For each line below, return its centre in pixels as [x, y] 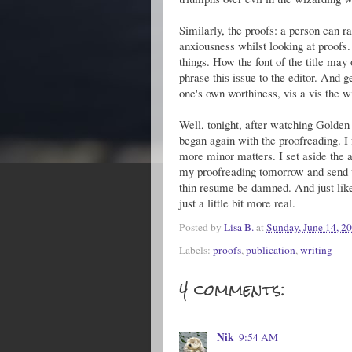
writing [316, 249]
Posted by [202, 227]
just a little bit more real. [237, 203]
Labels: [196, 249]
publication [271, 249]
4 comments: [232, 289]
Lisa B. [239, 227]
